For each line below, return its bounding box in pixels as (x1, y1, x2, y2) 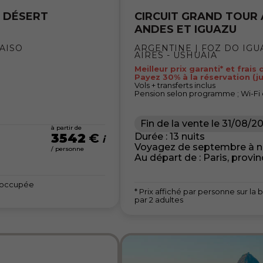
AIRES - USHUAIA (134, 50, 217, 61)
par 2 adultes (134, 195, 183, 205)
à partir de (51, 124, 82, 132)
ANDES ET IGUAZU (134, 23, 237, 36)
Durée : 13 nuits (134, 131, 205, 143)
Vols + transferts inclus (134, 80, 215, 90)
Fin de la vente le (140, 118, 220, 130)
